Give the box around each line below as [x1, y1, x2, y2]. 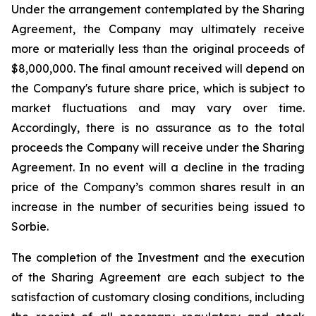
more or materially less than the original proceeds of [11, 42, 305, 56]
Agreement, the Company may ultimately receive [11, 22, 305, 36]
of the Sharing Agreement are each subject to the [11, 270, 305, 284]
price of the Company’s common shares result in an [11, 180, 305, 194]
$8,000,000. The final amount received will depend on [11, 61, 305, 75]
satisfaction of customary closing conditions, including [11, 290, 305, 304]
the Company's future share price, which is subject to [11, 81, 305, 95]
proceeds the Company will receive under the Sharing [11, 140, 305, 154]
